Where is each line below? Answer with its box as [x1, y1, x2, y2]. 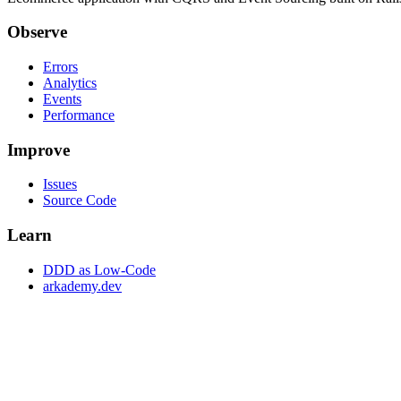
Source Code [43, 192, 116, 209]
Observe [7, 22, 67, 42]
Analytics [43, 74, 97, 90]
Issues [43, 176, 77, 192]
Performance [43, 107, 115, 123]
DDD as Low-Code [43, 261, 156, 277]
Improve [7, 140, 70, 159]
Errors [43, 58, 78, 74]
